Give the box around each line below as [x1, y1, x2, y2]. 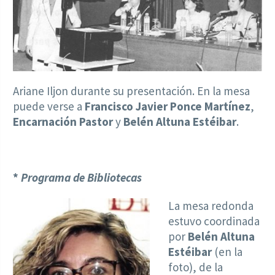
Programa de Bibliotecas [21, 170, 142, 185]
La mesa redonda [168, 198, 254, 214]
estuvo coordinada [168, 214, 260, 229]
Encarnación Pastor [13, 114, 113, 129]
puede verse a [13, 98, 85, 114]
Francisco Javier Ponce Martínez [85, 98, 250, 114]
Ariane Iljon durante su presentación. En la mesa [13, 83, 250, 98]
